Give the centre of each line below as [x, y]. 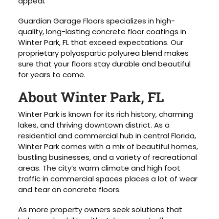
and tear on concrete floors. [70, 190]
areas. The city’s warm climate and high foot [99, 168]
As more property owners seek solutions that [100, 209]
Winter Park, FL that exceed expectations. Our [101, 43]
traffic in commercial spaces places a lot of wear [108, 179]
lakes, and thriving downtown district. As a [94, 125]
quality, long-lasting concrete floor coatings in [102, 32]
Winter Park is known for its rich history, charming [106, 114]
